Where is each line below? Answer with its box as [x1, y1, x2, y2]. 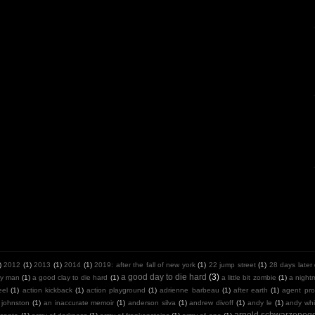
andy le [247, 298, 272, 307]
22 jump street [208, 260, 256, 269]
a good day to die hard [120, 271, 207, 281]
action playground [86, 285, 146, 294]
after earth [233, 285, 269, 294]
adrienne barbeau [160, 285, 219, 294]
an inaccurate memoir [43, 298, 115, 307]
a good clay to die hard [32, 273, 108, 281]
